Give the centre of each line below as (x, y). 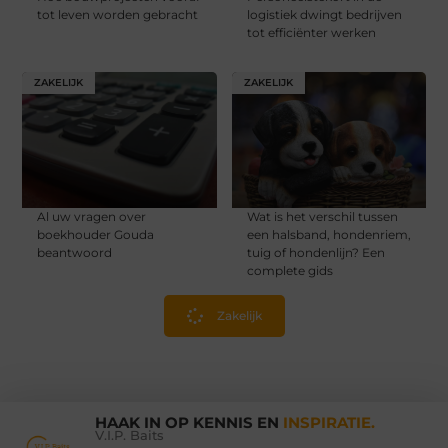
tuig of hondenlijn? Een (315, 252)
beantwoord (75, 252)
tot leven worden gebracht (118, 14)
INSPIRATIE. (328, 423)
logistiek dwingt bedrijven (324, 14)
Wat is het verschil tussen (322, 216)
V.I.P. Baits (129, 436)
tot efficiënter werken (311, 32)
